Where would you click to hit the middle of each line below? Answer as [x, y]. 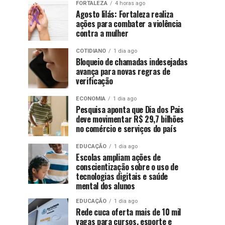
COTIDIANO [91, 51]
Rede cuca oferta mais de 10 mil [129, 212]
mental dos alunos [105, 186]
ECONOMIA [91, 99]
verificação [94, 81]
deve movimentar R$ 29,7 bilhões [130, 119]
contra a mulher [102, 33]
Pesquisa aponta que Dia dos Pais [130, 110]
